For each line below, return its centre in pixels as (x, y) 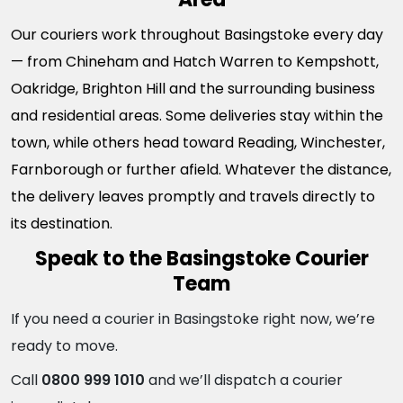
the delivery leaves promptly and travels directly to (193, 197)
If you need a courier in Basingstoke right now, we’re (193, 319)
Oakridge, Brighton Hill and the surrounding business (193, 89)
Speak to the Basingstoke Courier (201, 259)
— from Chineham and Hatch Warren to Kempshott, (195, 62)
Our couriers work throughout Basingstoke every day (197, 35)
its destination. (62, 224)
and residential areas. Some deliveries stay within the (197, 116)
